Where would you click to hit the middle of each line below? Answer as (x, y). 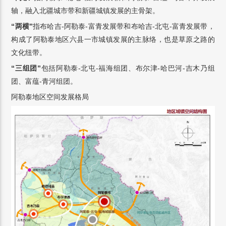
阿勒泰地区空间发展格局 (50, 97)
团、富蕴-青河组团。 (44, 81)
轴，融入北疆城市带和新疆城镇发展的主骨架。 (86, 11)
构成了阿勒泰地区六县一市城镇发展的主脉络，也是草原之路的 (113, 39)
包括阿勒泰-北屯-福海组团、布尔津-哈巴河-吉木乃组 (128, 68)
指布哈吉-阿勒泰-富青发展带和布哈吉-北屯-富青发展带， (124, 26)
